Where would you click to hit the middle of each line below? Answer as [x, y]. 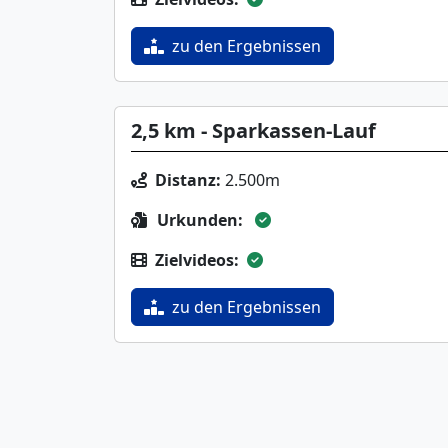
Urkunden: [200, 220]
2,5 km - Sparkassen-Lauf [253, 130]
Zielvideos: [197, 260]
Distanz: [188, 180]
